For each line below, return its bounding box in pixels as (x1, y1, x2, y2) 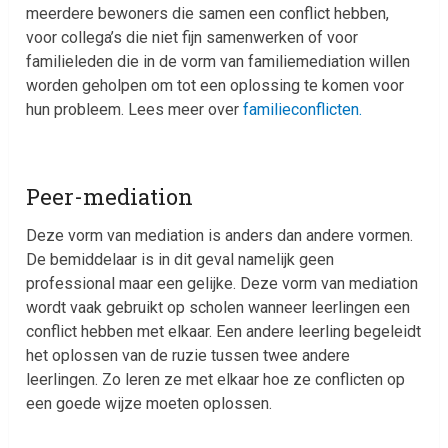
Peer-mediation (26, 181, 194, 211)
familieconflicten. (243, 99, 363, 119)
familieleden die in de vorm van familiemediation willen (26, 51, 411, 71)
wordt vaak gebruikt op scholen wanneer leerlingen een (26, 297, 411, 317)
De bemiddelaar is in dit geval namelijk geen (26, 249, 335, 269)
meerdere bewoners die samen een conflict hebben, (26, 3, 390, 23)
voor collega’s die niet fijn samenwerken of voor (26, 27, 359, 47)
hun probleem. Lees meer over (26, 99, 244, 119)
